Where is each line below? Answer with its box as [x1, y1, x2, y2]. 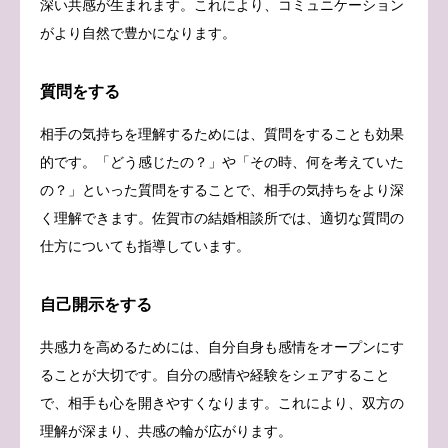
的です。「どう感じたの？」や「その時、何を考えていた [40, 153, 404, 170]
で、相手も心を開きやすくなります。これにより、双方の [40, 394, 404, 411]
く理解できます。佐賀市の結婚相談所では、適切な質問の [40, 209, 404, 226]
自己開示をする [40, 295, 152, 313]
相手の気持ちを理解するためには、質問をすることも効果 [40, 125, 404, 142]
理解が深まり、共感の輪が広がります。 [40, 422, 292, 439]
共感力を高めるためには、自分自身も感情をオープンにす [40, 338, 404, 355]
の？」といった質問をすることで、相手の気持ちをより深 [40, 181, 404, 198]
